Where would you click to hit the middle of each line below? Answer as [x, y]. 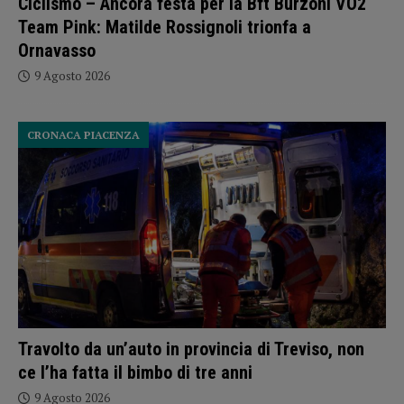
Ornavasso [57, 50]
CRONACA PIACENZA [83, 134]
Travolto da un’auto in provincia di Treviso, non [191, 349]
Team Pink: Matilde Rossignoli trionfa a [165, 27]
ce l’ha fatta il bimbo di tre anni [135, 373]
